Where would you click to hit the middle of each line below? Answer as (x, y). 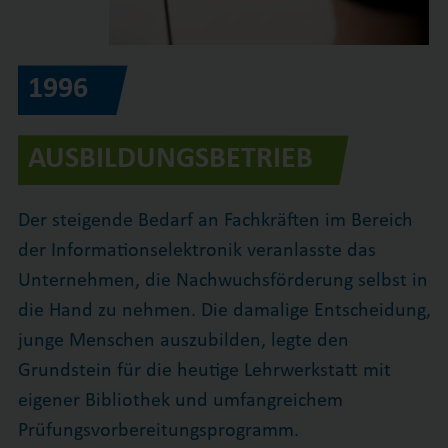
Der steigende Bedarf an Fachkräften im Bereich (215, 220)
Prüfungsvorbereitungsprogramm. (158, 430)
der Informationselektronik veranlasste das (196, 250)
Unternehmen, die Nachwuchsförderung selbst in (222, 280)
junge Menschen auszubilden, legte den (183, 340)
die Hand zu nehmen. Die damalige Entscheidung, (224, 310)
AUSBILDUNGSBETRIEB (170, 159)
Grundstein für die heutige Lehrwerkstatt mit (204, 370)
